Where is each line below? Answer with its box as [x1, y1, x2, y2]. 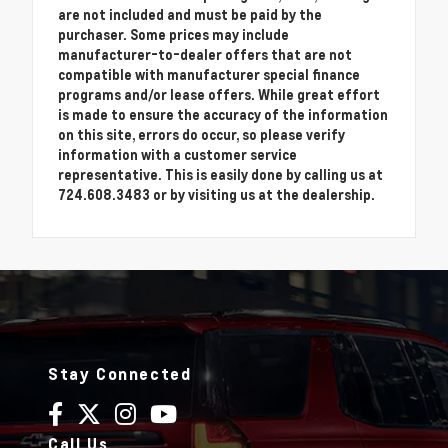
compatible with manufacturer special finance [58, 66, 360, 84]
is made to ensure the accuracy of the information [58, 106, 388, 124]
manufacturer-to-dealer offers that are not [58, 46, 352, 64]
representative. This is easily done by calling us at [58, 166, 383, 184]
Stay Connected [48, 364, 192, 385]
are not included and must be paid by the [58, 6, 322, 24]
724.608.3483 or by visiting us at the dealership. [58, 186, 375, 204]
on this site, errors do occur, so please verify [58, 126, 345, 144]
